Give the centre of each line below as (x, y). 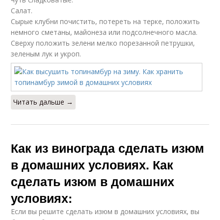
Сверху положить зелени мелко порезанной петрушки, (103, 43)
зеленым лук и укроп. (46, 54)
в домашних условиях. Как (92, 165)
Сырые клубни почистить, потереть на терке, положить (106, 21)
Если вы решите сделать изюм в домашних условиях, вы (105, 211)
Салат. (22, 11)
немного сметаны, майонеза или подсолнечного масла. (104, 32)
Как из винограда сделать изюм (108, 148)
